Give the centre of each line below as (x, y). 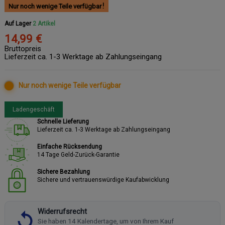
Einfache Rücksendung (70, 146)
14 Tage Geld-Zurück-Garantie (78, 154)
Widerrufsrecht (62, 211)
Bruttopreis (23, 48)
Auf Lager (18, 23)
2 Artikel (44, 23)
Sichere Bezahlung (64, 172)
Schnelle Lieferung (63, 121)
